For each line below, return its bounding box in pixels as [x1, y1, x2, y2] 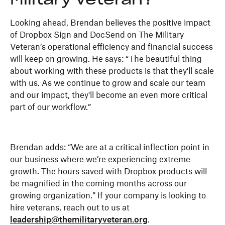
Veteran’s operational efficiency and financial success [10, 43, 213, 52]
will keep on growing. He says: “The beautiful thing [10, 55, 202, 64]
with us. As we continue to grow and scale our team [10, 79, 205, 88]
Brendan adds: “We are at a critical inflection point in [10, 144, 209, 152]
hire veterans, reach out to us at [10, 204, 130, 212]
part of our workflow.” [10, 103, 91, 112]
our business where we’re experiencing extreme [10, 156, 190, 164]
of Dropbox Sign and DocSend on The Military [10, 31, 184, 40]
